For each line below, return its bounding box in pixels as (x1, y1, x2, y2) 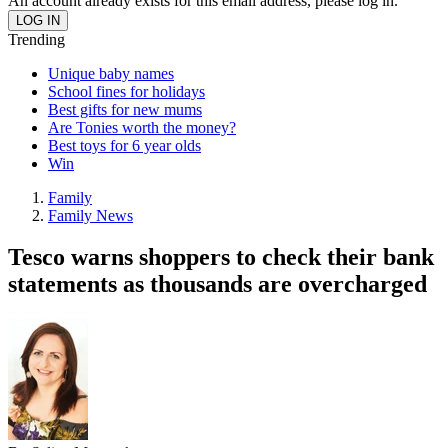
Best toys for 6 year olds (48, 136, 201, 154)
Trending (8, 30, 65, 48)
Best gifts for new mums (48, 100, 202, 118)
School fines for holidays (48, 82, 205, 100)
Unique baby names (48, 64, 174, 82)
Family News (48, 206, 133, 224)
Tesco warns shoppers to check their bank (8, 244, 434, 271)
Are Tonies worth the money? (48, 118, 236, 136)
